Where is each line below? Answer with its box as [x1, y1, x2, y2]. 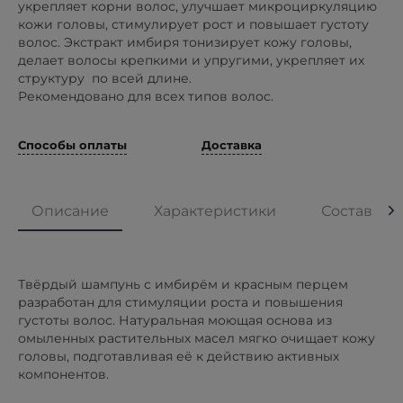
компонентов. [18, 365, 109, 382]
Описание [31, 201, 109, 219]
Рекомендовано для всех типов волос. [18, 87, 273, 104]
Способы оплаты [18, 137, 127, 152]
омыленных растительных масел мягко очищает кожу [18, 329, 375, 346]
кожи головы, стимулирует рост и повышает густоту [18, 15, 369, 32]
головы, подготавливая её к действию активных [18, 347, 339, 364]
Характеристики [154, 201, 276, 219]
